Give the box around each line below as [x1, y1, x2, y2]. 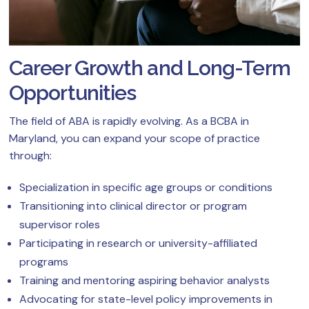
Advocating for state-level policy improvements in [19, 292, 272, 307]
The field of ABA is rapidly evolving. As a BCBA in [9, 114, 249, 129]
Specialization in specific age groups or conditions [19, 180, 272, 195]
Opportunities [9, 81, 137, 106]
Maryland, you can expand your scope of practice [9, 131, 260, 146]
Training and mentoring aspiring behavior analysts [19, 273, 270, 288]
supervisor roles [19, 217, 100, 232]
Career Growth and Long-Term [9, 56, 290, 81]
